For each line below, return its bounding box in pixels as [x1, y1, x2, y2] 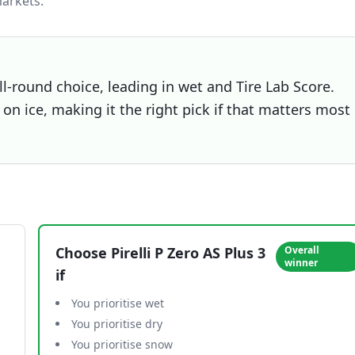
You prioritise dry [71, 316, 162, 331]
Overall [284, 243, 320, 257]
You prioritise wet [71, 296, 164, 311]
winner [284, 256, 319, 269]
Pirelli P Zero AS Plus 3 [111, 243, 265, 262]
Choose [55, 243, 111, 262]
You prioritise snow [71, 337, 173, 352]
